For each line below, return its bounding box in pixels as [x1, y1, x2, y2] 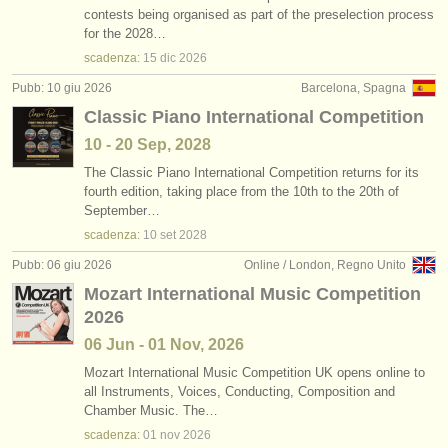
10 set [143, 228, 176, 242]
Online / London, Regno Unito [244, 258, 406, 272]
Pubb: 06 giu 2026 [12, 258, 112, 272]
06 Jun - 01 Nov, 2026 [84, 336, 244, 353]
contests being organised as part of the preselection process [84, 7, 434, 22]
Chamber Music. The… [84, 403, 218, 418]
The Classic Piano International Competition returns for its [84, 165, 419, 180]
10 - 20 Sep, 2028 [84, 136, 211, 153]
